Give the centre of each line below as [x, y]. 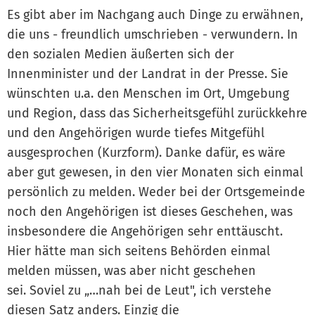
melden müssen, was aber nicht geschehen [131, 270]
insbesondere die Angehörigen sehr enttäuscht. [145, 231]
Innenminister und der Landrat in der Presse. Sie [148, 73]
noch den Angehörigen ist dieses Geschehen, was [150, 211]
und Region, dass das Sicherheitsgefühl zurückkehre [157, 113]
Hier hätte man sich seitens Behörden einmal [139, 251]
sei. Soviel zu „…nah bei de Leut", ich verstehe [139, 290]
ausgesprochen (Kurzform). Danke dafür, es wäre [146, 152]
